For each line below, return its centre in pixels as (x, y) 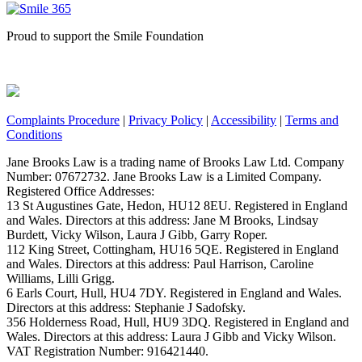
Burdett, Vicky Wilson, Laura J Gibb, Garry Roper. (137, 234)
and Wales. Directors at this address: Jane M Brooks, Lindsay (162, 220)
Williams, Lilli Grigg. (61, 278)
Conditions (34, 134)
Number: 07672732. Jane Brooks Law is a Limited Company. (164, 176)
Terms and (312, 120)
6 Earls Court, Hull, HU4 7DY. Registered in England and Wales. (174, 293)
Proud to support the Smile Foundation (105, 36)
